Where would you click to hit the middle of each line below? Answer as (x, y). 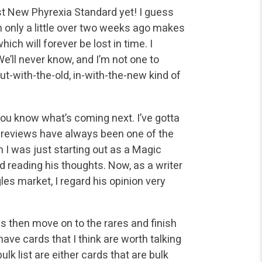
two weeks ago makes (131, 28)
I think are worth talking (126, 239)
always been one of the (118, 133)
